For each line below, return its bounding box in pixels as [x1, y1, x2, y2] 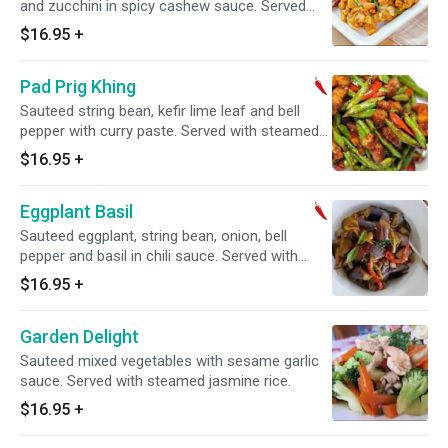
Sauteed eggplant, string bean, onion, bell [20, 227, 287, 245]
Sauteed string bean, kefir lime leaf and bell [20, 102, 300, 120]
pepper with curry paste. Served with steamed [20, 122, 319, 140]
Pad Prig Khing [20, 76, 136, 97]
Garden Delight [20, 326, 139, 347]
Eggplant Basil [20, 201, 133, 222]
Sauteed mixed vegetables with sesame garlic [20, 352, 319, 370]
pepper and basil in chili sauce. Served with [20, 247, 298, 265]
